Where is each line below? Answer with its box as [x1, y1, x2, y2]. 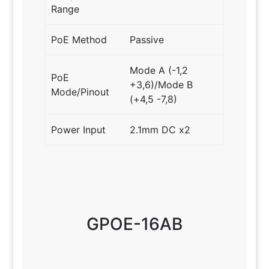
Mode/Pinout [51, 85, 110, 98]
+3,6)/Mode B [130, 78, 193, 91]
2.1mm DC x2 [130, 123, 191, 136]
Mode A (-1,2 [130, 64, 189, 76]
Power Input [51, 123, 106, 136]
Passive [130, 33, 165, 46]
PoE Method [51, 33, 107, 46]
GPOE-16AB [86, 213, 183, 234]
